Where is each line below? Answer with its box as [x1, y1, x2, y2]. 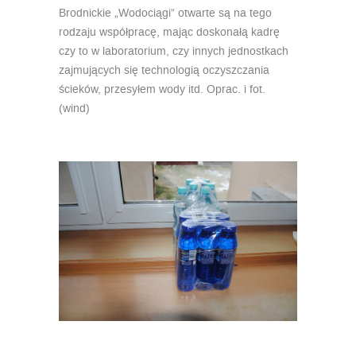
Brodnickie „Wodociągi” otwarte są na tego [59, 6, 272, 21]
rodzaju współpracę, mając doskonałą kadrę [59, 25, 280, 41]
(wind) [59, 101, 90, 117]
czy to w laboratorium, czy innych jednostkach [59, 44, 288, 60]
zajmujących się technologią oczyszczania [59, 63, 269, 79]
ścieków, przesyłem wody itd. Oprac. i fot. [59, 82, 265, 98]
